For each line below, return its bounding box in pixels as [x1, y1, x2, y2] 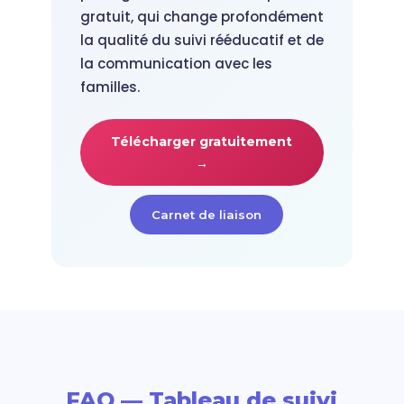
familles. [79, 78, 140, 96]
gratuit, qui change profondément [79, 7, 324, 26]
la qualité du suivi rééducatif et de [79, 31, 324, 50]
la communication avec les [79, 54, 272, 73]
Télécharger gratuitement [111, 133, 293, 150]
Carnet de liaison [151, 207, 262, 222]
